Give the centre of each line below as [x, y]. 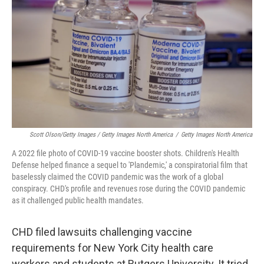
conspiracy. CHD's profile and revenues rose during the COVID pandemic [128, 189]
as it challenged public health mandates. [78, 200]
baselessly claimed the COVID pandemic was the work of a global [118, 177]
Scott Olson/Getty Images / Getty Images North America [101, 135]
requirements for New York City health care [113, 248]
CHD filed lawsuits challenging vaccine [102, 232]
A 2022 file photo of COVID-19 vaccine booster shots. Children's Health [126, 153]
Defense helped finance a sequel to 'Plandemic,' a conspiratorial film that [130, 165]
